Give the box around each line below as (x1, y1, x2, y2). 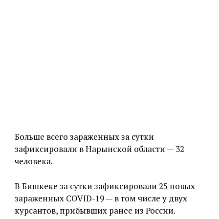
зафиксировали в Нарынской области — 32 (15, 143, 184, 154)
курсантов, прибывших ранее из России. (15, 205, 175, 216)
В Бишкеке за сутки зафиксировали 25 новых (15, 180, 195, 192)
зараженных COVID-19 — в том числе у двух (15, 193, 187, 204)
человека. (15, 155, 53, 167)
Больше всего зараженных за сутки (15, 131, 154, 142)
